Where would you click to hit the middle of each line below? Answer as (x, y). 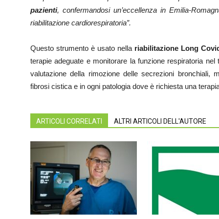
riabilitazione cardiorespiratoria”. (81, 23)
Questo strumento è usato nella (82, 48)
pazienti (44, 10)
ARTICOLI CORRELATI (69, 121)
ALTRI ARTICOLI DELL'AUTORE (160, 121)
